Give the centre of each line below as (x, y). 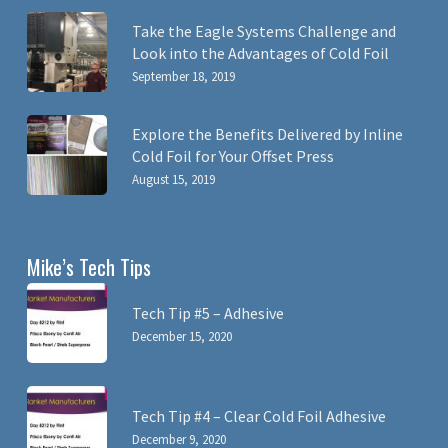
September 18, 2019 (183, 76)
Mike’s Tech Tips (88, 267)
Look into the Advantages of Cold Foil (260, 53)
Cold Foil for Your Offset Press (232, 156)
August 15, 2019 (173, 179)
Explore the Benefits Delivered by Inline (267, 134)
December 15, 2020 (181, 336)
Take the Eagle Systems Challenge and (263, 31)
